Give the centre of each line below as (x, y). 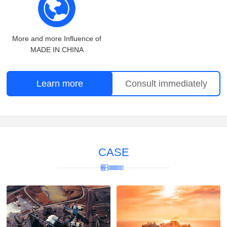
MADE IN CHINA (57, 49)
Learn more (60, 84)
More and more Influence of (57, 38)
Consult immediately (166, 84)
